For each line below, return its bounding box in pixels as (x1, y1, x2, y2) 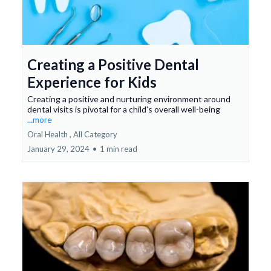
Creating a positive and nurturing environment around (27, 94, 230, 105)
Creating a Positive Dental (27, 56, 199, 74)
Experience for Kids (27, 73, 157, 91)
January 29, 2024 (27, 144, 90, 154)
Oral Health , (27, 129, 71, 140)
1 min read (100, 144, 137, 154)
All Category (73, 129, 117, 140)
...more (27, 114, 52, 125)
